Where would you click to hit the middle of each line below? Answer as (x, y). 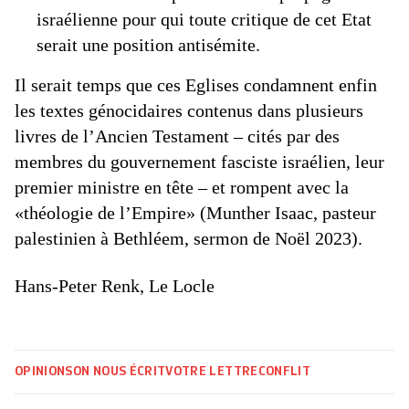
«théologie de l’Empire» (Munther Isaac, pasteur (195, 213)
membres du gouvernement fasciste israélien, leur (199, 162)
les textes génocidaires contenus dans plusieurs (189, 110)
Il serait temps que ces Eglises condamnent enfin (196, 85)
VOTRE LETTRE (212, 372)
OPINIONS (44, 372)
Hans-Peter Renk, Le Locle (115, 286)
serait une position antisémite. (148, 45)
